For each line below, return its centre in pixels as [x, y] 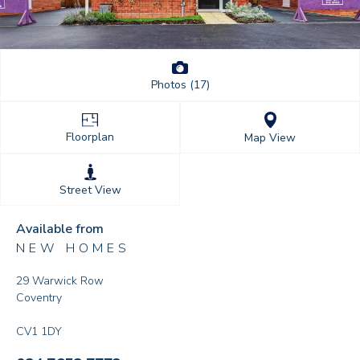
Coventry [39, 298]
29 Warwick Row [60, 281]
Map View [270, 138]
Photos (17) [180, 85]
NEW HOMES [73, 249]
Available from [60, 229]
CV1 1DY [39, 332]
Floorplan [90, 137]
